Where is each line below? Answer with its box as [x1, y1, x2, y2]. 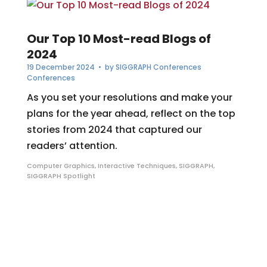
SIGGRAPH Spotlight [26, 171, 95, 181]
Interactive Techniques [97, 161, 176, 171]
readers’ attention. [26, 139, 117, 153]
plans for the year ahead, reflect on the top [26, 107, 235, 121]
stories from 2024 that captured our [26, 123, 202, 137]
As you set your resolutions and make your [26, 91, 232, 105]
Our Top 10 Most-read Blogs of [26, 30, 211, 48]
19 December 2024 [26, 62, 95, 73]
